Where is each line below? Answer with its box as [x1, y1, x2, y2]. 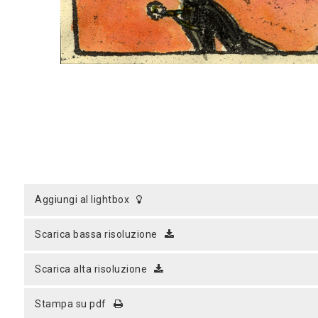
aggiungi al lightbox [42, 194, 129, 205]
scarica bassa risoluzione [41, 229, 158, 240]
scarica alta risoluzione [41, 263, 147, 275]
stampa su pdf [41, 298, 106, 309]
